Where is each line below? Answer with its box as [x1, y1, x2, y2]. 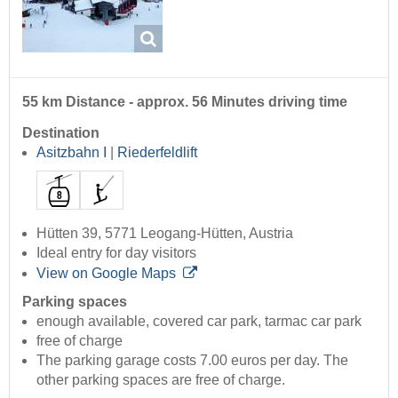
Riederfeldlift [117, 144, 197, 160]
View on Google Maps [36, 265, 176, 281]
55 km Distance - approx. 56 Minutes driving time [22, 93, 347, 109]
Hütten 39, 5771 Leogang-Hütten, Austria [36, 225, 293, 241]
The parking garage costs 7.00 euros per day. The [36, 352, 348, 368]
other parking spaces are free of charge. [36, 371, 285, 387]
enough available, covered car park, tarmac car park [36, 313, 362, 329]
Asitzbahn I [36, 144, 107, 160]
